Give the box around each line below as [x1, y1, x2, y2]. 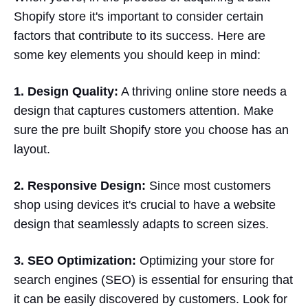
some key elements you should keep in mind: [14, 48, 261, 63]
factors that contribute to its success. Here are [14, 29, 265, 43]
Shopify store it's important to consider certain [14, 10, 263, 24]
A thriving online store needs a [118, 85, 287, 99]
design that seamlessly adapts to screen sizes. [14, 217, 269, 232]
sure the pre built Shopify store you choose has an [14, 123, 289, 137]
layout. [14, 142, 50, 157]
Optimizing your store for [136, 254, 274, 268]
